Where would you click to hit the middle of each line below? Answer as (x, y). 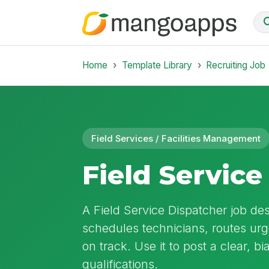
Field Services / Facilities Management (176, 138)
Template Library (157, 65)
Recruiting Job (236, 65)
